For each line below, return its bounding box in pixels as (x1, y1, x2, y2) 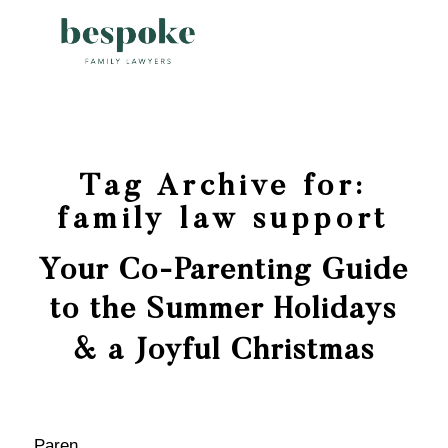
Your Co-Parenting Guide (38, 257, 409, 287)
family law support (58, 206, 390, 236)
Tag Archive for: (80, 173, 368, 203)
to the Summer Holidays (50, 296, 398, 326)
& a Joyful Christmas (72, 337, 375, 367)
